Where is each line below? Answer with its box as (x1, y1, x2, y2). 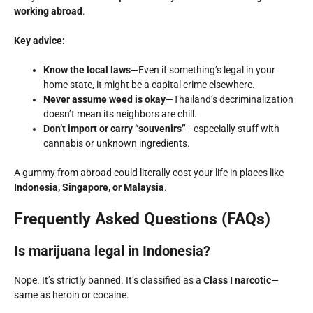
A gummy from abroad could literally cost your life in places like (14, 167, 284, 178)
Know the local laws (43, 64, 131, 75)
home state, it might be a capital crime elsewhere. (43, 79, 255, 90)
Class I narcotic (203, 275, 271, 286)
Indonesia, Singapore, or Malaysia (14, 182, 164, 193)
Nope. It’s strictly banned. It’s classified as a (14, 275, 203, 286)
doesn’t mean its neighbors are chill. (43, 108, 197, 119)
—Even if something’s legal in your (131, 64, 275, 75)
